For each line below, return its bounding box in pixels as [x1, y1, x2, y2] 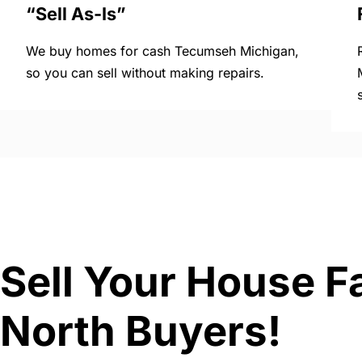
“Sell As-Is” [26, 3, 126, 25]
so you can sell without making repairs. [26, 65, 264, 82]
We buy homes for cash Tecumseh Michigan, [26, 43, 299, 60]
